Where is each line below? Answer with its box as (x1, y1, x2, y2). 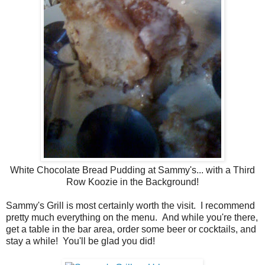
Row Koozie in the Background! (66, 177, 199, 188)
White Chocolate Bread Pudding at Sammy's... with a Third (10, 165, 255, 176)
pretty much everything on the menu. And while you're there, (6, 212, 258, 223)
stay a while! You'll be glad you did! (6, 236, 155, 247)
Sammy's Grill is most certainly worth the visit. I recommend (6, 201, 255, 211)
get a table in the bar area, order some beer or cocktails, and (6, 224, 256, 235)
